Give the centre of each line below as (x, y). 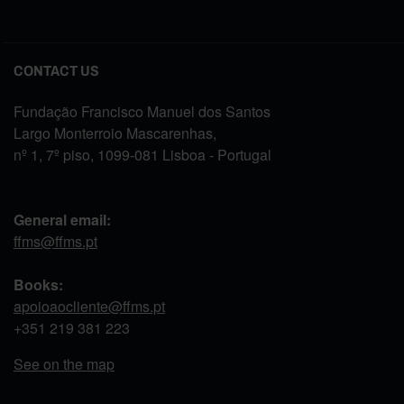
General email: (64, 219)
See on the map (64, 363)
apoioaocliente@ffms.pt (89, 306)
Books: (38, 284)
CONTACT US (56, 70)
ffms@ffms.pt (55, 241)
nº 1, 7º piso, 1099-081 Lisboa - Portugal (142, 154)
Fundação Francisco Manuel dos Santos (142, 111)
